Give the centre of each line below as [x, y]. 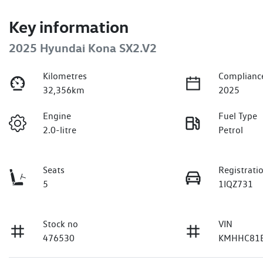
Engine [57, 116]
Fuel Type [238, 116]
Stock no [61, 224]
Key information [69, 27]
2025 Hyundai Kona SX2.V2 [83, 48]
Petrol [231, 130]
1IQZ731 [236, 184]
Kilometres [65, 76]
